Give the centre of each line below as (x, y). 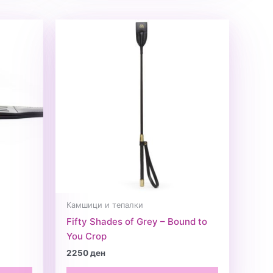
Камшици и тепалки (105, 205)
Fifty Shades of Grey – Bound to (137, 221)
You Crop (87, 236)
